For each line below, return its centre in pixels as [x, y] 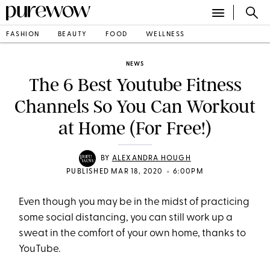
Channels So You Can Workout [135, 107]
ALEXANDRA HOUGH [151, 159]
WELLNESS [165, 34]
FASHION [23, 34]
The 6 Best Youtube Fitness [135, 85]
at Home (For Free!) [135, 128]
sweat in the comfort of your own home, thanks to [133, 234]
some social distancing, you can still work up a [126, 218]
